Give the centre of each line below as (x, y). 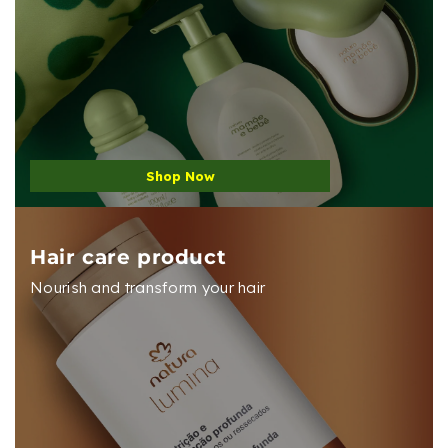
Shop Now (180, 175)
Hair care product (128, 256)
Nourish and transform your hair (148, 287)
